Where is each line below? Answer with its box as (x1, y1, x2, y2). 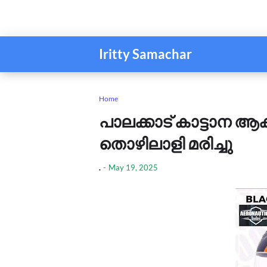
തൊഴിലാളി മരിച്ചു (99, 133, 232, 153)
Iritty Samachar (99, 46, 192, 62)
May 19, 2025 (108, 163, 158, 172)
